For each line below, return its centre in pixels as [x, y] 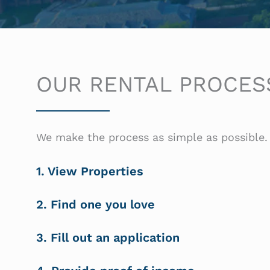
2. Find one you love [96, 205]
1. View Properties [90, 171]
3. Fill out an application [108, 238]
